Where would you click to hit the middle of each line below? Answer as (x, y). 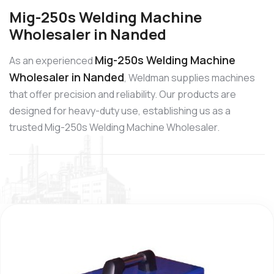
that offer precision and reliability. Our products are (123, 94)
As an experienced (52, 60)
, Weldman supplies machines (190, 77)
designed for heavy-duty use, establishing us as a (120, 110)
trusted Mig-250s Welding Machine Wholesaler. (114, 127)
